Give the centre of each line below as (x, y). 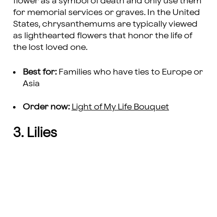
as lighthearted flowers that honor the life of (102, 36)
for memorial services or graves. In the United (106, 13)
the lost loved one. (51, 47)
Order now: (47, 107)
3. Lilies (35, 133)
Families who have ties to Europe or (130, 72)
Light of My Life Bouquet (120, 107)
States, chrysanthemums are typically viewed (105, 24)
